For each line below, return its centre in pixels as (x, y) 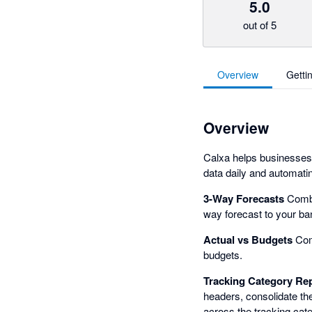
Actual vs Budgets (248, 240)
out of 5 (259, 25)
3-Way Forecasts (244, 198)
